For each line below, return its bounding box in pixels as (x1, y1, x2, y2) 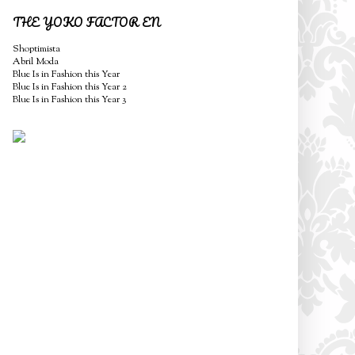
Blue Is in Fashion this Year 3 (13, 92, 127, 107)
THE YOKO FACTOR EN (13, 12, 160, 32)
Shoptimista (13, 41, 60, 56)
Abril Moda (13, 54, 59, 69)
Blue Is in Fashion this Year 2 (13, 79, 127, 94)
